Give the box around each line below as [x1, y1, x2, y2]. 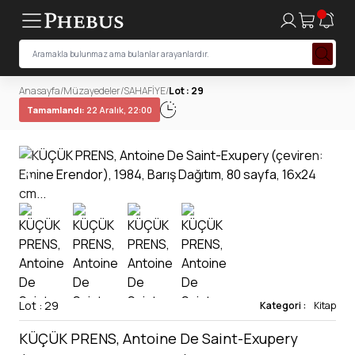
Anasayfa [19, 84, 60, 97]
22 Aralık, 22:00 [85, 104, 152, 116]
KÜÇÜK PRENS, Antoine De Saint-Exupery [19, 329, 298, 348]
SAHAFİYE [124, 84, 166, 97]
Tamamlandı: [27, 104, 85, 116]
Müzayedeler [63, 84, 120, 97]
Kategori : [260, 299, 307, 312]
